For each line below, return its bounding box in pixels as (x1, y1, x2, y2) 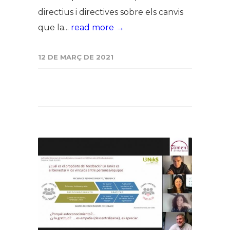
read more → (71, 22, 124, 32)
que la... (38, 22, 71, 32)
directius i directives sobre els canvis (38, 7, 183, 17)
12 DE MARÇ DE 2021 (38, 52, 113, 61)
